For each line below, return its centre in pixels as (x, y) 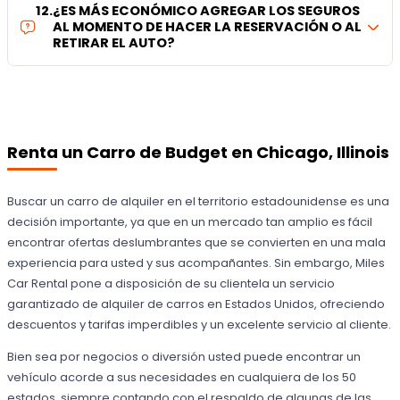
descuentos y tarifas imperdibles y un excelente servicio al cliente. (200, 325)
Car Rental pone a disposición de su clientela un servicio (171, 284)
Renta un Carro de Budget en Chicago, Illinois (199, 152)
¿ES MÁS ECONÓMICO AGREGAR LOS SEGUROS (207, 11)
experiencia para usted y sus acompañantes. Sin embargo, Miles (196, 263)
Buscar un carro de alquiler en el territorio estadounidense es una (199, 202)
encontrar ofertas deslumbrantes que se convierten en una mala (197, 243)
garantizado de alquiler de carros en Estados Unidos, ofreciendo (196, 304)
